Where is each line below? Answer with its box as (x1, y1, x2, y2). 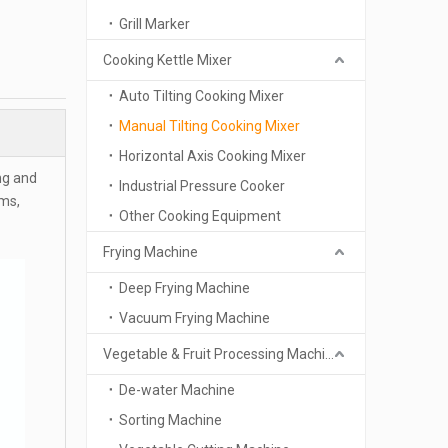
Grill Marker (119, 16, 190, 32)
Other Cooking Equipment (119, 208, 281, 224)
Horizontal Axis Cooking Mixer (119, 148, 306, 164)
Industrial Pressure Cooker (119, 178, 285, 194)
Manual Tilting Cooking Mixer (119, 118, 300, 134)
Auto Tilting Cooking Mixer (119, 88, 284, 104)
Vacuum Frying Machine (119, 310, 270, 326)
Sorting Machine (119, 412, 222, 428)
